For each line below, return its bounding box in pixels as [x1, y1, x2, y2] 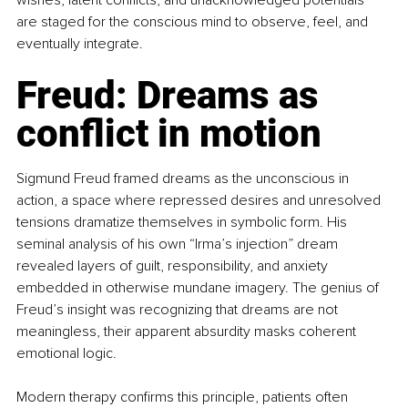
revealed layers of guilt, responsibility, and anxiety [16, 257, 331, 276]
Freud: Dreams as [16, 73, 328, 118]
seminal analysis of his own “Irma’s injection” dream [16, 235, 342, 254]
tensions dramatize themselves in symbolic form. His [16, 213, 351, 232]
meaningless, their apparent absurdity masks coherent [16, 322, 360, 342]
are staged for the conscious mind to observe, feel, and [16, 13, 372, 32]
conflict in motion [16, 111, 321, 157]
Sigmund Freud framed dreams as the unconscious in [16, 169, 352, 189]
